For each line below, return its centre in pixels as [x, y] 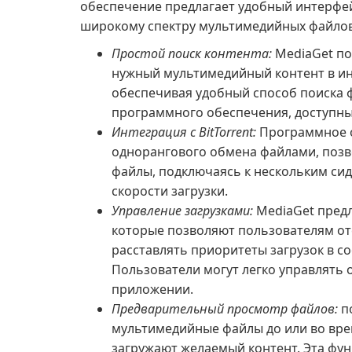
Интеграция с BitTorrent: [184, 132]
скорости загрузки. [170, 191]
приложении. [152, 289]
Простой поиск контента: [192, 53]
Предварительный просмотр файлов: [225, 309]
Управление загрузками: [182, 211]
